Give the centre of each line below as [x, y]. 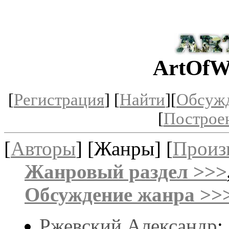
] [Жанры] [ [124, 148]
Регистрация [59, 99]
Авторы [43, 148]
